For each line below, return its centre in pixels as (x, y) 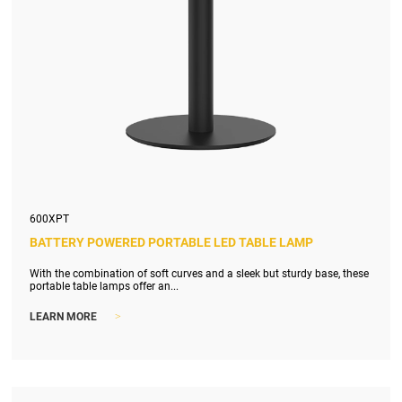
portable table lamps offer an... (105, 286)
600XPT (50, 218)
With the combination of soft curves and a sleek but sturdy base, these (200, 273)
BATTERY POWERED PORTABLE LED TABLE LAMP (172, 242)
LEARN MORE (64, 317)
